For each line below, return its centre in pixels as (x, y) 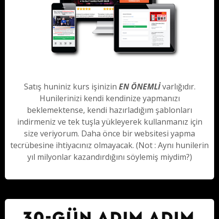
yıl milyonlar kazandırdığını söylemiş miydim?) (109, 157)
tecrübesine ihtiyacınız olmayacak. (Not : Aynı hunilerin (109, 145)
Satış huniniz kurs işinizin (71, 86)
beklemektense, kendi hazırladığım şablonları (109, 110)
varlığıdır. (178, 86)
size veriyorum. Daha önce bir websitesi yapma (109, 133)
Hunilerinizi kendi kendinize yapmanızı (109, 98)
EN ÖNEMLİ (139, 86)
